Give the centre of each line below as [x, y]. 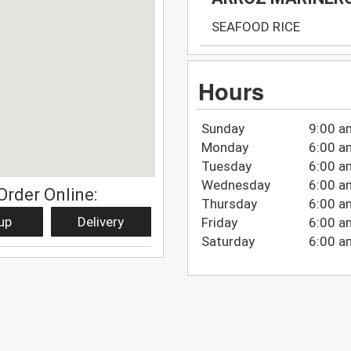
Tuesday [226, 166]
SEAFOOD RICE [256, 27]
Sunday [223, 128]
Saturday [228, 241]
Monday [224, 147]
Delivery [101, 221]
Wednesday [235, 185]
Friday [219, 222]
